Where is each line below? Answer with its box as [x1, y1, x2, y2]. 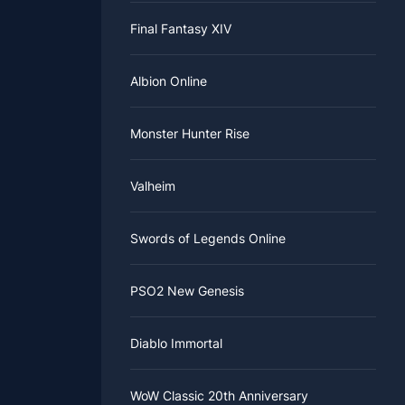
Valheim [130, 178, 175, 194]
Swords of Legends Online [130, 231, 286, 247]
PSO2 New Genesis [130, 283, 244, 299]
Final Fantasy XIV [130, 21, 231, 37]
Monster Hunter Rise [130, 126, 250, 142]
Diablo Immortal [130, 335, 222, 352]
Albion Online [130, 73, 207, 89]
